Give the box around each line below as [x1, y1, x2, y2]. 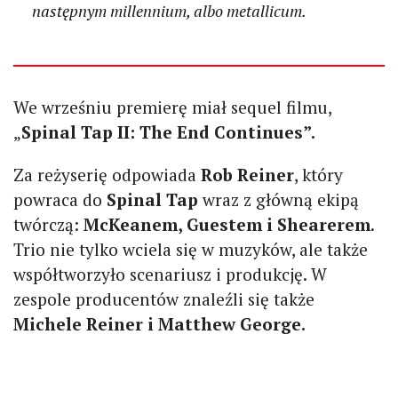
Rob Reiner [201, 163, 294, 186]
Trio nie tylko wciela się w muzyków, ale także [13, 237, 368, 260]
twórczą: [13, 212, 84, 235]
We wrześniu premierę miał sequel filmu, [13, 95, 331, 118]
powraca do [13, 187, 107, 211]
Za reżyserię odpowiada [13, 163, 201, 186]
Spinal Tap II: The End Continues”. [21, 120, 315, 143]
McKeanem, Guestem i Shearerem [84, 212, 370, 235]
